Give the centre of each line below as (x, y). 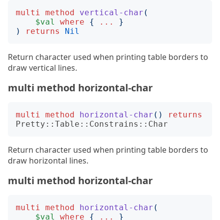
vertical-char (111, 13)
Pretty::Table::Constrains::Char (92, 124)
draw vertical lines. (42, 68)
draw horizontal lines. (48, 161)
